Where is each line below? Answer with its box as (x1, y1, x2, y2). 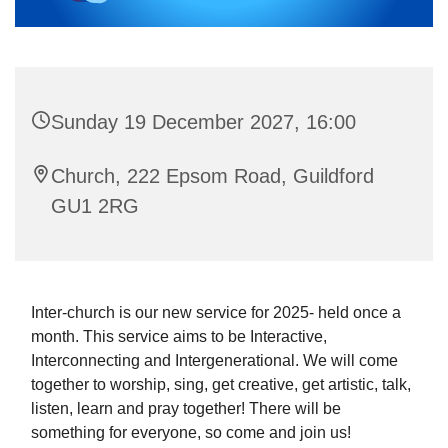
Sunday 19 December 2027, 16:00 (51, 111, 356, 134)
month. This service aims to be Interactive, (31, 328, 327, 346)
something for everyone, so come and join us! (31, 424, 351, 442)
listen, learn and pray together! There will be (31, 400, 341, 418)
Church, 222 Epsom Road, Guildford (51, 165, 374, 188)
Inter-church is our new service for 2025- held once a (31, 304, 401, 322)
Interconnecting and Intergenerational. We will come (31, 352, 398, 370)
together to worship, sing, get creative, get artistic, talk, (31, 376, 411, 394)
